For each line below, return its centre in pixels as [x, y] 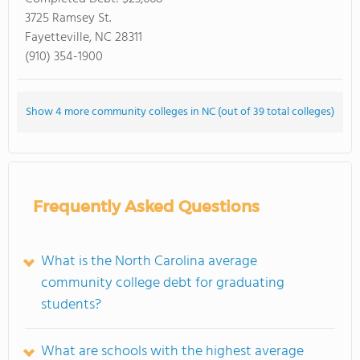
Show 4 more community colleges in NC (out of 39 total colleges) [180, 112]
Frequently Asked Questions [146, 207]
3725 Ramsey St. [68, 18]
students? [71, 305]
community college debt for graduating [163, 283]
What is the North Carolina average [149, 262]
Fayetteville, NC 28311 [84, 38]
